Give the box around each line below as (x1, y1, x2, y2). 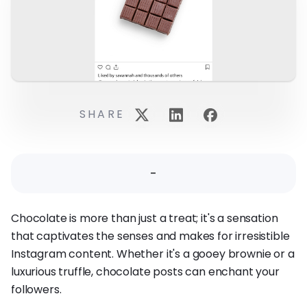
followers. (11, 282, 62, 298)
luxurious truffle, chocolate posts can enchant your (11, 264, 280, 280)
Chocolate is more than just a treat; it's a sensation (11, 210, 278, 227)
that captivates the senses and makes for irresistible (11, 228, 290, 245)
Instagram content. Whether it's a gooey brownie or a (11, 246, 295, 262)
